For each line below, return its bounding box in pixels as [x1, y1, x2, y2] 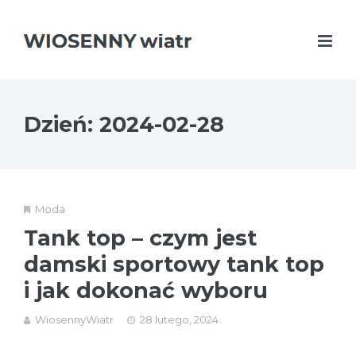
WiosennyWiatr [35, 313, 114, 326]
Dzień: [24, 111, 99, 137]
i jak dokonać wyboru [24, 277, 268, 304]
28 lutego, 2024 [140, 313, 219, 326]
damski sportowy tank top [24, 251, 324, 277]
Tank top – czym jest [24, 225, 257, 251]
